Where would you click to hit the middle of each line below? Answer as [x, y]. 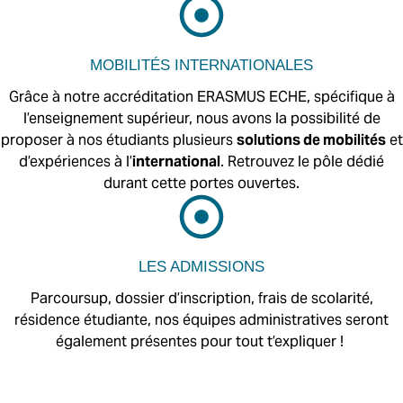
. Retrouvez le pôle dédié [302, 161]
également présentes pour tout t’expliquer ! [201, 341]
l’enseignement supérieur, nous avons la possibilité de [201, 118]
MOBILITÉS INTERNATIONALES [201, 65]
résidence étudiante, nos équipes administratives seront [201, 320]
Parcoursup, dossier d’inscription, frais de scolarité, [201, 298]
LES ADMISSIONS [201, 267]
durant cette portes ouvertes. [201, 183]
